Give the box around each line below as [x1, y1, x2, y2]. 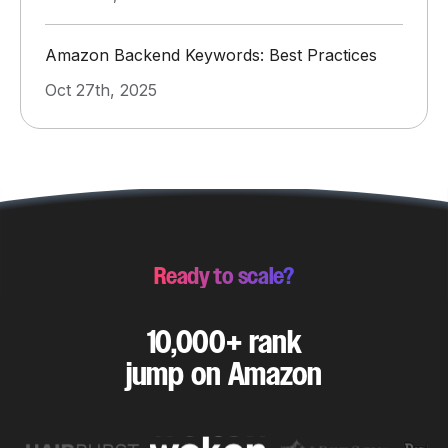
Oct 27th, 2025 [45, 80, 157, 100]
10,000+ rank [146, 323, 302, 361]
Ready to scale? [154, 262, 294, 290]
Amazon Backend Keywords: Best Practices [45, 45, 377, 65]
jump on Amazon [126, 355, 322, 393]
